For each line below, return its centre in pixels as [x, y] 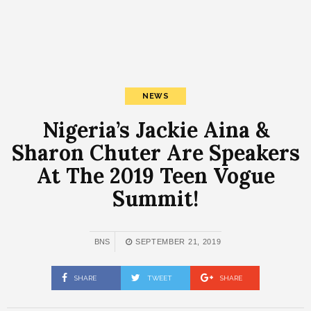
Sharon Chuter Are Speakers [155, 153]
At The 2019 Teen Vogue [155, 176]
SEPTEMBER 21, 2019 [177, 242]
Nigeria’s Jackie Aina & [155, 130]
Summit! [155, 199]
